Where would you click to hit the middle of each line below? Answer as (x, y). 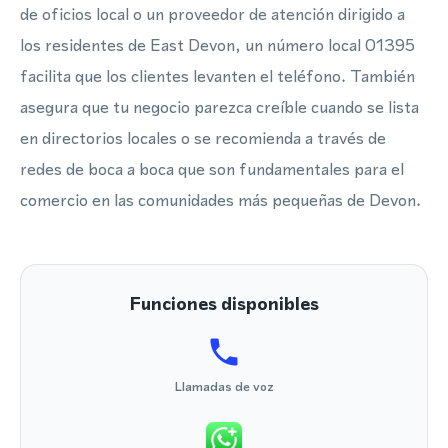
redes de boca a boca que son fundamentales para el (212, 169)
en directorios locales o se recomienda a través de (203, 138)
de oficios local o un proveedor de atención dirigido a (212, 14)
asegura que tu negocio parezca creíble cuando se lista (219, 107)
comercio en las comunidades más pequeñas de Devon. (220, 200)
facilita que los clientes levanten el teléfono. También (217, 76)
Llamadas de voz (224, 386)
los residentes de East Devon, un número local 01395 (217, 45)
